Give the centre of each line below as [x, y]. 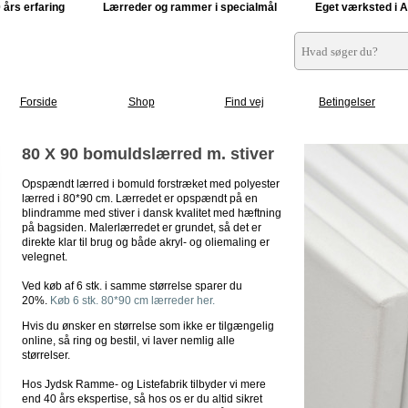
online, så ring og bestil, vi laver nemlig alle [128, 341]
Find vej [244, 102]
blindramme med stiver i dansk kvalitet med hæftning [152, 213]
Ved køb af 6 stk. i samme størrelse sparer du [132, 286]
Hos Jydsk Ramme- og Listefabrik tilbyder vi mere [144, 384]
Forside [38, 102]
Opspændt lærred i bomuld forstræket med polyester [151, 184]
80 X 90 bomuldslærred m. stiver [148, 154]
